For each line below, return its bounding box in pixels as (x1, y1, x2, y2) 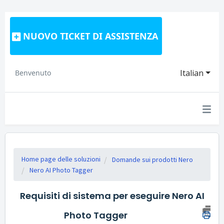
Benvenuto (15, 68, 51, 77)
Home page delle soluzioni (21, 154, 100, 163)
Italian (180, 67, 204, 78)
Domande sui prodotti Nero (112, 155, 193, 164)
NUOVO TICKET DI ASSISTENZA (23, 30, 158, 42)
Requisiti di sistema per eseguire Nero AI (19, 189, 204, 202)
